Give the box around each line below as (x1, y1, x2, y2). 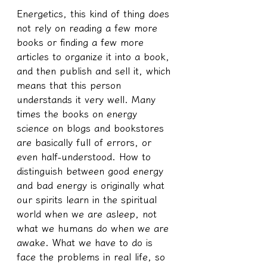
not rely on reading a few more (17, 23, 161, 33)
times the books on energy (17, 108, 141, 119)
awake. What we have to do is (17, 237, 156, 247)
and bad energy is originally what (17, 180, 168, 190)
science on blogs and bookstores (17, 123, 167, 133)
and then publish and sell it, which (17, 66, 174, 76)
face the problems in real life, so (17, 252, 169, 262)
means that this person (17, 80, 125, 90)
